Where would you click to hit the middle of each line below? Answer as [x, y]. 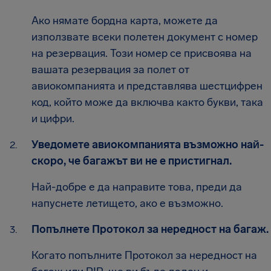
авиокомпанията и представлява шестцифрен [147, 86]
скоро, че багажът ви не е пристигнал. [132, 161]
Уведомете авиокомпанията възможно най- [148, 144]
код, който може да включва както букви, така [147, 102]
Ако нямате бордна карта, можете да [125, 20]
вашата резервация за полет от [110, 69]
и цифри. [53, 118]
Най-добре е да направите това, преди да [137, 187]
